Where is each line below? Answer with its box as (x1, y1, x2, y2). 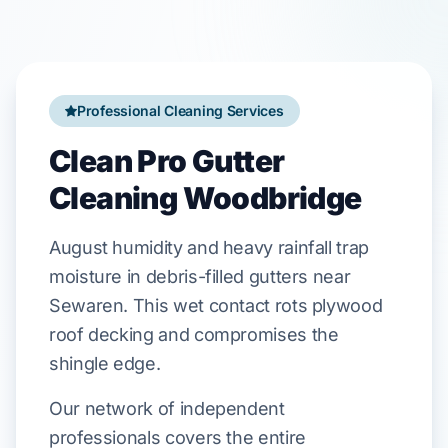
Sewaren (49, 295, 124, 316)
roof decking (49, 324, 154, 345)
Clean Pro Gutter (49, 143, 285, 179)
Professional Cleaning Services (76, 102, 284, 119)
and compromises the (153, 324, 339, 345)
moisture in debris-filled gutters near (49, 266, 351, 287)
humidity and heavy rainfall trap (107, 237, 369, 258)
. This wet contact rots (123, 295, 312, 316)
